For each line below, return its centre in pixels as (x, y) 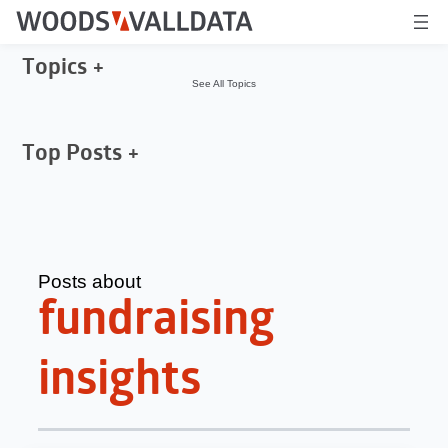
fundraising (157, 321)
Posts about (90, 281)
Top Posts (72, 154)
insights (120, 381)
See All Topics (224, 84)
